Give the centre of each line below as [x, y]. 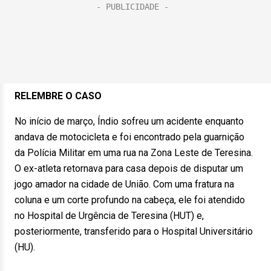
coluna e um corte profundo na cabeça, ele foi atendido [130, 200]
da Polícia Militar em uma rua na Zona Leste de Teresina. [134, 153]
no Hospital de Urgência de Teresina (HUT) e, [109, 216]
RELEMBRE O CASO [58, 96]
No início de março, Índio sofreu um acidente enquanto [129, 121]
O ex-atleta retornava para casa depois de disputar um [129, 168]
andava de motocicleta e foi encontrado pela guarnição [129, 137]
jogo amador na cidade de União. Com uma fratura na [124, 184]
